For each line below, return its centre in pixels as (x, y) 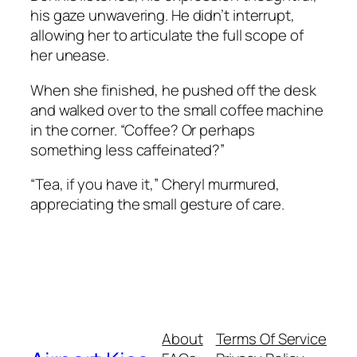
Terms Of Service (271, 339)
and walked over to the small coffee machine (177, 110)
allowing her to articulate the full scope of (167, 35)
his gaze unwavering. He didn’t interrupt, (163, 16)
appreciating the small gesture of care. (158, 204)
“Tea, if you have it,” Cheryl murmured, (155, 184)
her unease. (71, 55)
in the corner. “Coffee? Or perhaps (143, 129)
